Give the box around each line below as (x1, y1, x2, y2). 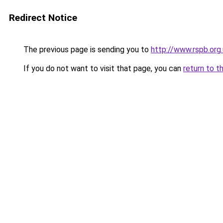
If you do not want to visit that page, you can (21, 64, 183, 73)
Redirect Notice (9, 12, 77, 23)
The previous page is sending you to (21, 45, 151, 54)
